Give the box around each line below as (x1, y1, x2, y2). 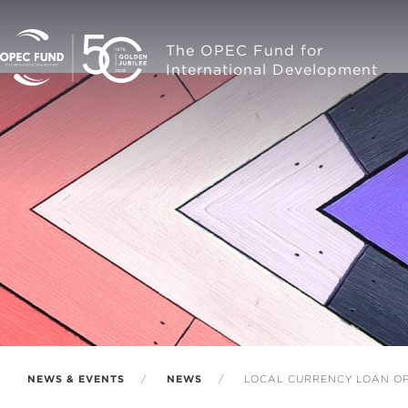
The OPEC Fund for (166, 42, 323, 59)
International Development (166, 61, 378, 78)
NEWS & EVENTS (27, 372, 125, 385)
